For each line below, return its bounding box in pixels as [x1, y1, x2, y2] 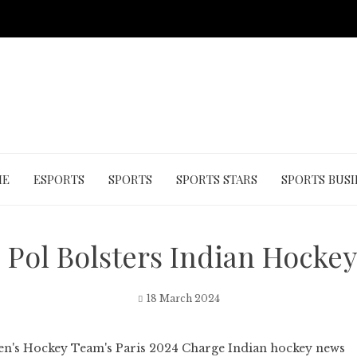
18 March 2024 [146, 292, 220, 304]
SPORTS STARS [175, 171, 257, 187]
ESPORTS [33, 171, 84, 187]
